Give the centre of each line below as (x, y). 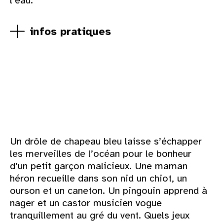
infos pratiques (70, 32)
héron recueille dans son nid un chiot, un (98, 179)
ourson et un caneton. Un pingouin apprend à (109, 191)
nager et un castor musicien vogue (86, 203)
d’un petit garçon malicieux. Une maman (99, 166)
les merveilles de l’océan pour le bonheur (101, 154)
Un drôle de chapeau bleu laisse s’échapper (106, 142)
